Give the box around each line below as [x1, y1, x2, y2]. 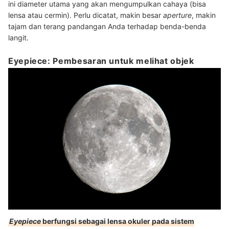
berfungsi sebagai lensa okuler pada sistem [41, 217, 194, 226]
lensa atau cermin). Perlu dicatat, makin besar [8, 10, 163, 19]
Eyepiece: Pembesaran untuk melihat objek [8, 56, 194, 66]
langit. [8, 33, 29, 42]
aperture [163, 10, 192, 19]
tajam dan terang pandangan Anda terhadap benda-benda [8, 21, 206, 31]
